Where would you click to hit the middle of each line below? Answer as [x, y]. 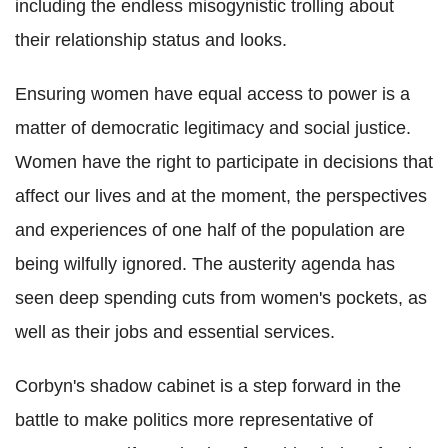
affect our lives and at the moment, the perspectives [221, 196]
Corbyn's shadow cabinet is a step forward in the [208, 386]
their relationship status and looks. [151, 40]
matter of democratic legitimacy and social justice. [213, 128]
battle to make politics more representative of [194, 420]
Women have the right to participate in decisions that [224, 162]
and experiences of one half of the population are [210, 230]
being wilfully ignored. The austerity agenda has [205, 264]
